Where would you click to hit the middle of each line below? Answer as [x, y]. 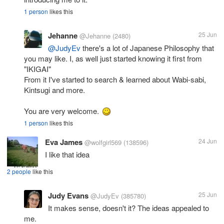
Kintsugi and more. [54, 89]
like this [42, 171]
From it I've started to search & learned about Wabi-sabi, [115, 79]
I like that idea [67, 154]
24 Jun [208, 140]
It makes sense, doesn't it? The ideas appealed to [128, 207]
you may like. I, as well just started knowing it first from [113, 58]
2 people [19, 171]
